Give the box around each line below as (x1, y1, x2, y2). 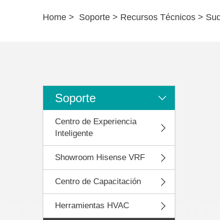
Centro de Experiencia (55, 117, 137, 126)
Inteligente (55, 129, 93, 138)
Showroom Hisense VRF (55, 153, 145, 162)
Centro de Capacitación (55, 177, 141, 186)
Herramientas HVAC (55, 201, 129, 210)
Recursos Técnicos (120, 12, 195, 22)
